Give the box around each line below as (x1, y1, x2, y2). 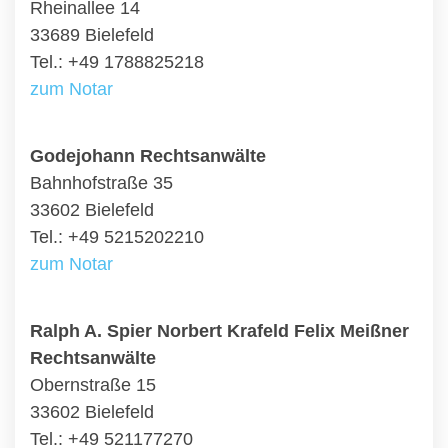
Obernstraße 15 (30, 375, 156, 395)
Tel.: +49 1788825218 (30, 52, 204, 72)
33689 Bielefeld (30, 25, 154, 45)
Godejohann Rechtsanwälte (30, 146, 266, 166)
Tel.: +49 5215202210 (30, 227, 204, 247)
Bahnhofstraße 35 (30, 173, 173, 193)
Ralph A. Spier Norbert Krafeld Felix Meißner (30, 321, 409, 341)
